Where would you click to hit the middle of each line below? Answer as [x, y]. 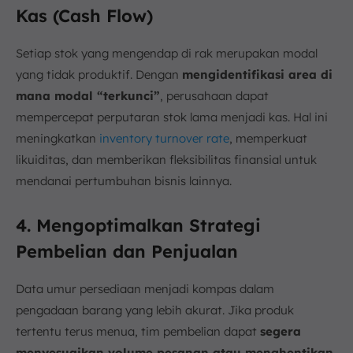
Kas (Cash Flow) [84, 15]
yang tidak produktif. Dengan [99, 74]
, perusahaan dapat [214, 95]
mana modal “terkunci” [88, 95]
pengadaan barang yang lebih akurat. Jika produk [155, 310]
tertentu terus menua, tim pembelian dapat [138, 331]
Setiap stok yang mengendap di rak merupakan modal [167, 53]
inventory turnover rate [164, 138]
